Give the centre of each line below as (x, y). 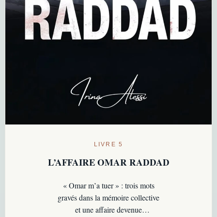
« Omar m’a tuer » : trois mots (108, 185)
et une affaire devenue (108, 209)
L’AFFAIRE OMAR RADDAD (108, 162)
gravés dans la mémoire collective (108, 197)
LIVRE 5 (108, 145)
